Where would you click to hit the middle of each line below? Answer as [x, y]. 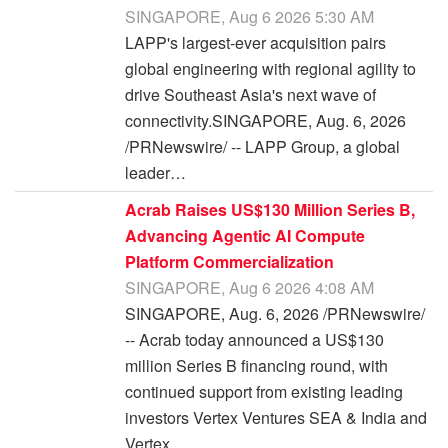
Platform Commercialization [229, 262]
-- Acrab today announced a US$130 [254, 340]
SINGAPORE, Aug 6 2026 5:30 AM [249, 17]
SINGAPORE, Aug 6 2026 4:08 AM [249, 288]
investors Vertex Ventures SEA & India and [276, 418]
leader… [155, 173]
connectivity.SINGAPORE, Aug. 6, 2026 [265, 121]
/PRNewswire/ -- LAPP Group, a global [262, 147]
